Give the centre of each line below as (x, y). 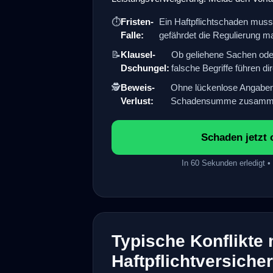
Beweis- (138, 87)
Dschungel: (145, 68)
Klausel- (138, 54)
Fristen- (137, 21)
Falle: (132, 35)
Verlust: (137, 101)
